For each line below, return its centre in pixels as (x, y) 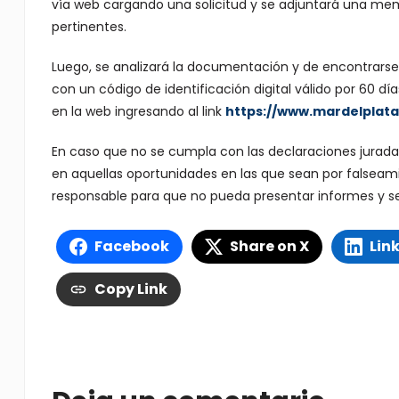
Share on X (269, 246)
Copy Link (130, 289)
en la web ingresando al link (138, 111)
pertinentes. (89, 27)
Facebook (131, 246)
